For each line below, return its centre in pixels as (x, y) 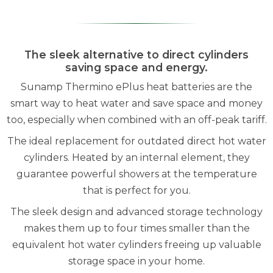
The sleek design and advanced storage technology (136, 212)
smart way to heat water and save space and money (136, 103)
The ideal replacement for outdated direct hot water (136, 141)
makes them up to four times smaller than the (136, 228)
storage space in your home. (136, 261)
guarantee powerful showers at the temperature (136, 174)
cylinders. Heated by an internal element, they (136, 158)
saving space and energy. (136, 67)
